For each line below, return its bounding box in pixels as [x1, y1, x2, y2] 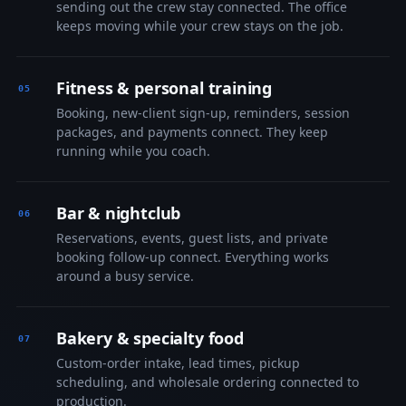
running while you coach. [55, 142, 210, 159]
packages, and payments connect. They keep [55, 123, 328, 140]
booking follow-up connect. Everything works [55, 248, 329, 266]
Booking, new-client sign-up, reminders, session [55, 104, 350, 121]
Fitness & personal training [55, 77, 273, 99]
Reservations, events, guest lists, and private [55, 229, 328, 246]
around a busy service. [55, 267, 194, 285]
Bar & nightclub [55, 202, 181, 224]
